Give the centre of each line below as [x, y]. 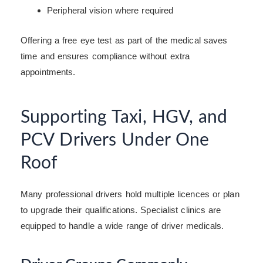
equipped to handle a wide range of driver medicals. [122, 226]
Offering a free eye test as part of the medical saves [124, 41]
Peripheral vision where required [110, 10]
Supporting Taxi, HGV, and [124, 118]
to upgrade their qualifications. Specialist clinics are [121, 210]
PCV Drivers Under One [115, 141]
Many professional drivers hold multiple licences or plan [130, 194]
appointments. [48, 72]
